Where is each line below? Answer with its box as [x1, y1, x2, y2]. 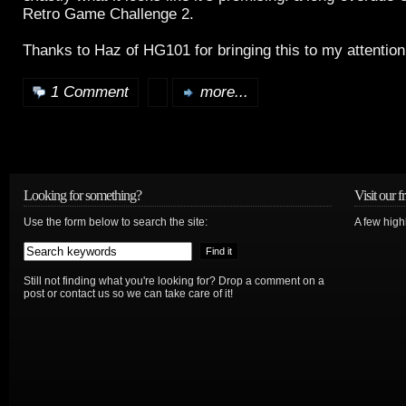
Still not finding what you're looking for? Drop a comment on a [24, 275, 324, 288]
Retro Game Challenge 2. [23, 5, 194, 23]
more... [200, 83, 248, 101]
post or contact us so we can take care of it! [24, 287, 233, 301]
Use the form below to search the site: [24, 216, 208, 229]
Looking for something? [24, 188, 141, 204]
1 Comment [51, 83, 129, 101]
